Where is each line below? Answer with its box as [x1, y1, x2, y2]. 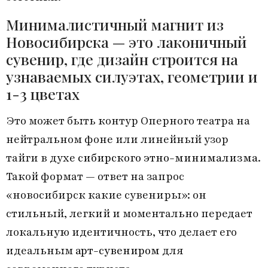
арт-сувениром [75, 243, 160, 258]
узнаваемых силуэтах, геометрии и [6, 66, 258, 86]
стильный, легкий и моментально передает [6, 206, 252, 221]
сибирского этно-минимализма [78, 150, 258, 166]
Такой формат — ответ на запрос [6, 169, 184, 184]
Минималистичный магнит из [6, 14, 224, 34]
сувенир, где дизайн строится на [6, 48, 238, 69]
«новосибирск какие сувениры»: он [6, 187, 206, 203]
